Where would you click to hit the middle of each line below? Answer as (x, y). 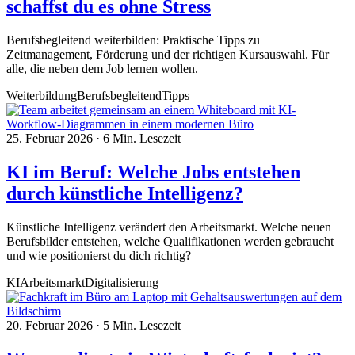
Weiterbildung (42, 96)
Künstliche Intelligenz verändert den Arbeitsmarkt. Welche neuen (169, 227)
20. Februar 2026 (51, 326)
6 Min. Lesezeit (142, 139)
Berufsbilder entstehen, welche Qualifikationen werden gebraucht (170, 242)
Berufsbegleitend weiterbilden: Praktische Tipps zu (133, 40)
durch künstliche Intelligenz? (125, 194)
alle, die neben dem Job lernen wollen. (102, 69)
